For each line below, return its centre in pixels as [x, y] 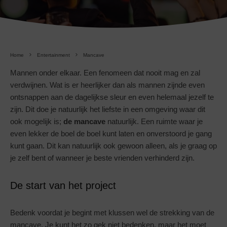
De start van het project [63, 185]
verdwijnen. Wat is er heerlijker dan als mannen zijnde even [107, 85]
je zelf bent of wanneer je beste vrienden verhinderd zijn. [102, 158]
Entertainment [53, 55]
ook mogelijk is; [37, 121]
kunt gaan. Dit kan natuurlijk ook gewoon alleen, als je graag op [113, 145]
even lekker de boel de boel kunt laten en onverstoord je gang [111, 133]
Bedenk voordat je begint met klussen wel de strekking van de [112, 212]
